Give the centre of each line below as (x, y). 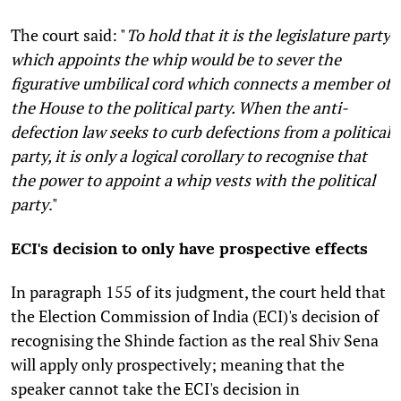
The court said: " (68, 34)
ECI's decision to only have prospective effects (189, 248)
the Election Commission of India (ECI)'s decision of (195, 316)
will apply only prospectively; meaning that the (178, 364)
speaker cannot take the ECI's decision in (155, 388)
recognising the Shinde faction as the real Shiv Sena (195, 340)
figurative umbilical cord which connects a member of (200, 83)
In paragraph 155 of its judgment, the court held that (198, 291)
